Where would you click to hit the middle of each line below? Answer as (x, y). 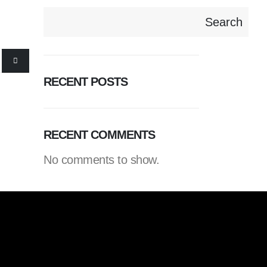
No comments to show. (101, 160)
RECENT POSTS (86, 82)
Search (224, 22)
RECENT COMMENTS (99, 135)
